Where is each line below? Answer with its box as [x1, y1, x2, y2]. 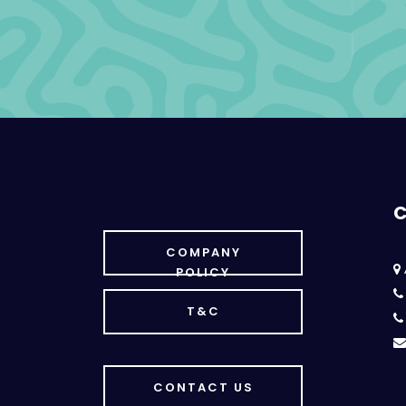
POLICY [176, 264, 230, 282]
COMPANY [165, 244, 241, 262]
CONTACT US [152, 379, 254, 397]
